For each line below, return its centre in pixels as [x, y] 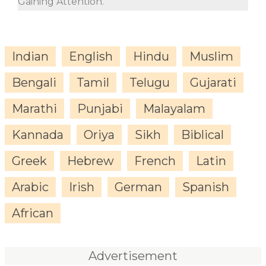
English [91, 56]
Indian [30, 56]
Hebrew [91, 161]
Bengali [34, 82]
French [155, 161]
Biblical [202, 134]
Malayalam [174, 108]
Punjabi [100, 108]
